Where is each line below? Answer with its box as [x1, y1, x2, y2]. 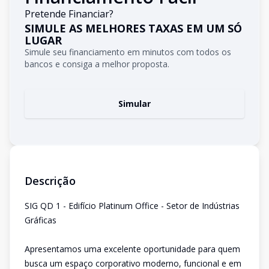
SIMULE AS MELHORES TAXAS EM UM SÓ [25, 21, 242, 35]
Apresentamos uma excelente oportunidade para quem [25, 243, 240, 255]
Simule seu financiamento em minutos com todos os [25, 46, 231, 58]
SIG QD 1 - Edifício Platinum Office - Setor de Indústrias [25, 200, 240, 211]
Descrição [25, 174, 76, 188]
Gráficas [25, 214, 56, 226]
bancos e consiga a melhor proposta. [25, 58, 169, 70]
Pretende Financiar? [25, 7, 113, 20]
